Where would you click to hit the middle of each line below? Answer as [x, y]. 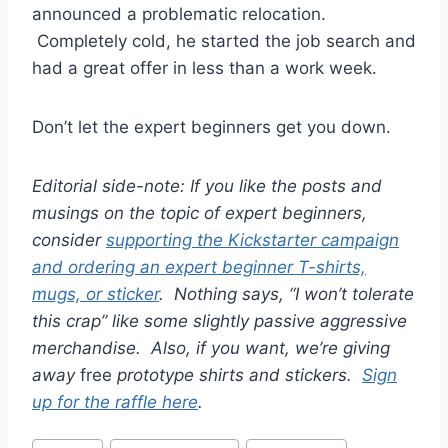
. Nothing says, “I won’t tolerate [286, 293]
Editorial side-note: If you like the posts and [207, 185]
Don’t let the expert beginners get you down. [211, 126]
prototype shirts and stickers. [237, 374]
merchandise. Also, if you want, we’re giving [211, 347]
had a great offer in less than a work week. [204, 67]
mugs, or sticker [95, 293]
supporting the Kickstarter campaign [252, 239]
